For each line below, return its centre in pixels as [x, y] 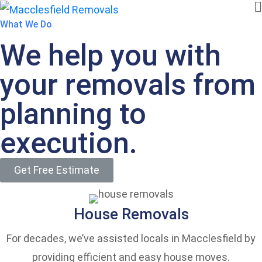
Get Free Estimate [57, 170]
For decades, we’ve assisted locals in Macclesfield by [131, 239]
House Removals [131, 214]
